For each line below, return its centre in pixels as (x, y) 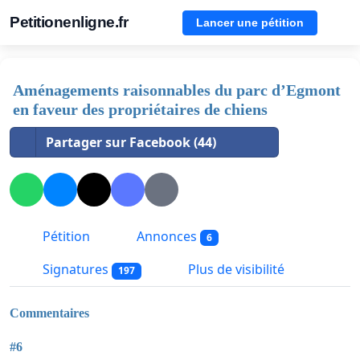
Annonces (167, 237)
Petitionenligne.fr (69, 22)
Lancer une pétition (250, 22)
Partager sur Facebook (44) (131, 142)
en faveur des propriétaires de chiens (140, 109)
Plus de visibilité (234, 270)
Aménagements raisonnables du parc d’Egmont (177, 90)
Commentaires (49, 313)
